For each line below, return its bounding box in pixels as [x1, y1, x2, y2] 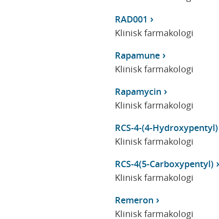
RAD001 [114, 13, 148, 25]
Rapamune [114, 49, 160, 61]
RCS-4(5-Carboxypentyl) [114, 157, 214, 170]
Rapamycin [114, 85, 161, 97]
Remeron [114, 194, 153, 206]
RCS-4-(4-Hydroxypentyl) [114, 121, 218, 133]
